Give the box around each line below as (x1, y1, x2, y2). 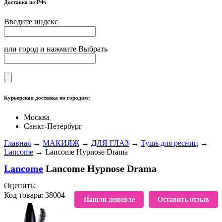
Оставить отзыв (158, 195, 209, 203)
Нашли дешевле (83, 195, 135, 203)
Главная (4, 138, 31, 147)
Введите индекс (4, 17, 58, 26)
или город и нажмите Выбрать (4, 44, 108, 53)
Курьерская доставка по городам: (4, 94, 90, 101)
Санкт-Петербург (24, 121, 82, 130)
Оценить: (4, 181, 36, 190)
